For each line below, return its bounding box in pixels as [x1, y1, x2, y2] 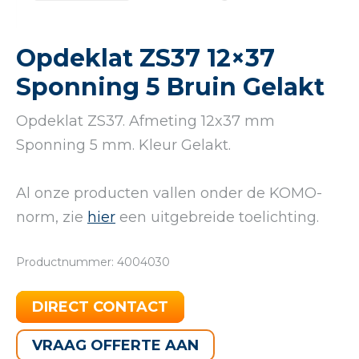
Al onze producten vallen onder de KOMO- [16, 184, 322, 202]
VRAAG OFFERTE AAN [32, 336, 199, 354]
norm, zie [16, 208, 87, 226]
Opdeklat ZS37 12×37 [16, 42, 275, 73]
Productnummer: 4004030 [16, 254, 170, 269]
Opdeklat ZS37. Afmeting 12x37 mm [16, 111, 275, 130]
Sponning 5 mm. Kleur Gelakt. [16, 135, 231, 154]
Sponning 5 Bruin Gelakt [16, 71, 325, 102]
